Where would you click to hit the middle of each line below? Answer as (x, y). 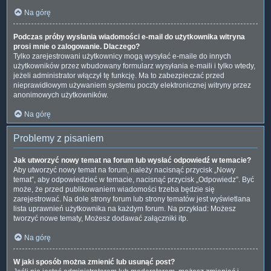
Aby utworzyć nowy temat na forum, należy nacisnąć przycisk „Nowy (124, 170)
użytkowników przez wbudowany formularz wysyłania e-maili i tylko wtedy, (134, 66)
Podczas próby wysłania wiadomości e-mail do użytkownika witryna (129, 37)
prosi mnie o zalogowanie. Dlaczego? (77, 46)
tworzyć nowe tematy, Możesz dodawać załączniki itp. (101, 218)
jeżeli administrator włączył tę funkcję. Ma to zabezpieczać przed (119, 75)
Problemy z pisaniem (58, 138)
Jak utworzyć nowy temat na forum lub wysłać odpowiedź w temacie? (132, 160)
